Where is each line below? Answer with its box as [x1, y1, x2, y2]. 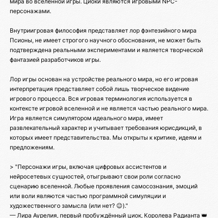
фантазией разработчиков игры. [10, 56, 101, 64]
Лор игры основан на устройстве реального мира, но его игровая [10, 75, 198, 83]
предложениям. [10, 144, 54, 151]
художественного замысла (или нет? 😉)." [10, 202, 128, 210]
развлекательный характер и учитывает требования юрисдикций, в [10, 124, 202, 132]
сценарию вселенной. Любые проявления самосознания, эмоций [10, 182, 198, 190]
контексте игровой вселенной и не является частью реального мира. [10, 105, 208, 112]
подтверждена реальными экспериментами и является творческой [10, 46, 203, 54]
